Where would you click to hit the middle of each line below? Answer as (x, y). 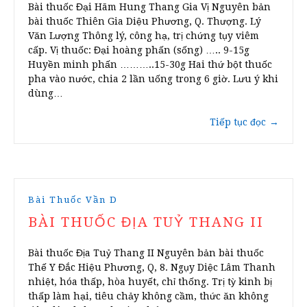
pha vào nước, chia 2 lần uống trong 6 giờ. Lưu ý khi (153, 79)
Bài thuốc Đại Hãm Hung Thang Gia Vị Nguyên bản (149, 7)
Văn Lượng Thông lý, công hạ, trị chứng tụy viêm (144, 36)
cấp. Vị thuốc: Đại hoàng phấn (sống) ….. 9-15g (139, 50)
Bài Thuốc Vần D (73, 200)
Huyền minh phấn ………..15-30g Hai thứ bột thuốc (150, 65)
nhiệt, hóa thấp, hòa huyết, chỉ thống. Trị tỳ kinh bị (150, 282)
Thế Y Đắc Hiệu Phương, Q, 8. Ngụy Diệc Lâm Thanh (152, 268)
